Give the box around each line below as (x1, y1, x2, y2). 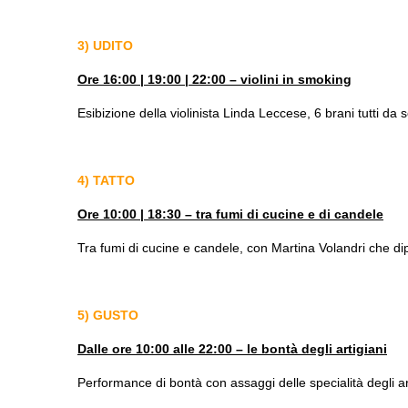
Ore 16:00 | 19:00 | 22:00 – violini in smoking (77, 71, 352, 87)
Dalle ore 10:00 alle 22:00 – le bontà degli (77, 341, 336, 356)
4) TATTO (77, 172, 135, 188)
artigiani (336, 341, 387, 356)
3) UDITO (77, 37, 133, 53)
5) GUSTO (77, 307, 138, 322)
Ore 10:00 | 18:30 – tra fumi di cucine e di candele (77, 206, 383, 221)
